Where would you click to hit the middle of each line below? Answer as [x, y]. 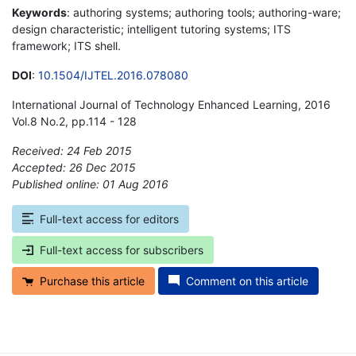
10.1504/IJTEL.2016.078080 [113, 75]
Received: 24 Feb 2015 [72, 150]
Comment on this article [247, 281]
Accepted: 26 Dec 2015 [74, 167]
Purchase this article [92, 281]
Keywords [39, 12]
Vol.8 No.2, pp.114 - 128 [74, 121]
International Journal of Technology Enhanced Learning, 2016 [171, 104]
